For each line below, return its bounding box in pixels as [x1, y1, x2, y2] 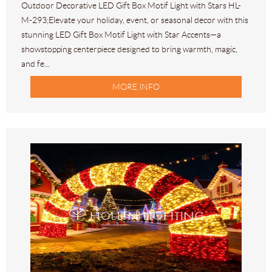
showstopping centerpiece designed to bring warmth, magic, [21, 44, 237, 55]
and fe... [21, 59, 50, 69]
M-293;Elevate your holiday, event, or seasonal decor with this [21, 15, 248, 25]
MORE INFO [112, 82, 160, 92]
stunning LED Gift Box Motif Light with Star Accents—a [21, 30, 221, 40]
